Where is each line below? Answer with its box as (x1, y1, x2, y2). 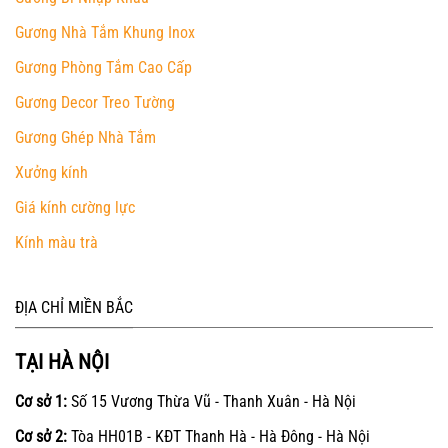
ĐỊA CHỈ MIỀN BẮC (15, 297, 133, 317)
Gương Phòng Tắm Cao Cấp (15, 57, 192, 77)
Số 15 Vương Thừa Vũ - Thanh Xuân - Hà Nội (67, 392, 356, 412)
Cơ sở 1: (15, 392, 67, 412)
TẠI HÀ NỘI (15, 350, 109, 375)
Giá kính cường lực (15, 197, 135, 217)
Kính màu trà (15, 232, 98, 252)
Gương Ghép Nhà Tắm (15, 127, 156, 147)
